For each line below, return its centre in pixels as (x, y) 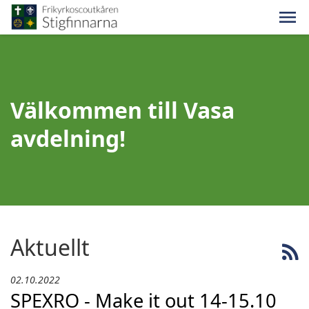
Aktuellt (50, 247)
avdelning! (68, 138)
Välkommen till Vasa (122, 110)
